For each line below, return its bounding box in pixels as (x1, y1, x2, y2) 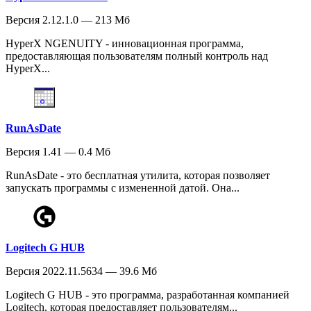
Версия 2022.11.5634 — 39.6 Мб (6, 265, 157, 278)
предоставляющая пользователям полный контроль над (6, 50, 268, 62)
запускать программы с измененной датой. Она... (6, 182, 239, 194)
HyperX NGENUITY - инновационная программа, (6, 37, 244, 50)
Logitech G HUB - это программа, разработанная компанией (6, 289, 289, 301)
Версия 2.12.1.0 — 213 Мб (6, 14, 130, 26)
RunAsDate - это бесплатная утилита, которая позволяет (6, 169, 270, 182)
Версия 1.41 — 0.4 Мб (6, 146, 110, 158)
